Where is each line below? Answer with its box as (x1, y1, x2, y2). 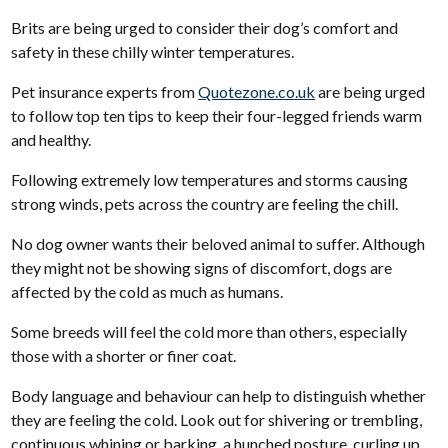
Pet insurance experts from (11, 81, 199, 101)
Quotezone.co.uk (198, 81, 316, 101)
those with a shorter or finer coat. (11, 345, 240, 365)
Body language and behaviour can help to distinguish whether (11, 385, 427, 405)
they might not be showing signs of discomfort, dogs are (11, 257, 393, 277)
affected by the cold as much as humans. (11, 281, 287, 301)
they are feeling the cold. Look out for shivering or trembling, (11, 409, 423, 429)
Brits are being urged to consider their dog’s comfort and (11, 17, 399, 37)
